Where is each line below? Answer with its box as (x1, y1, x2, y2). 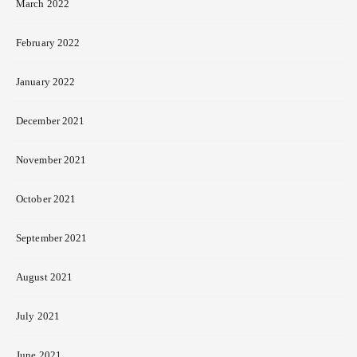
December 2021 (16, 115, 85, 127)
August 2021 (16, 271, 73, 284)
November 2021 (16, 154, 87, 167)
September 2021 (16, 232, 88, 245)
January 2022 (16, 76, 76, 88)
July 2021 (16, 310, 60, 323)
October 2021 (16, 193, 76, 206)
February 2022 (16, 37, 80, 49)
